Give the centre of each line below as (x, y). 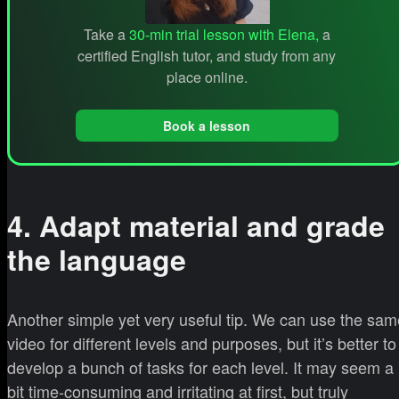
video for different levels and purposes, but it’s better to (202, 342)
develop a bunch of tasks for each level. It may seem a (200, 366)
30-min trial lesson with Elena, (224, 35)
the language (97, 260)
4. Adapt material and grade (196, 226)
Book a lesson (207, 125)
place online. (207, 77)
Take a (106, 35)
